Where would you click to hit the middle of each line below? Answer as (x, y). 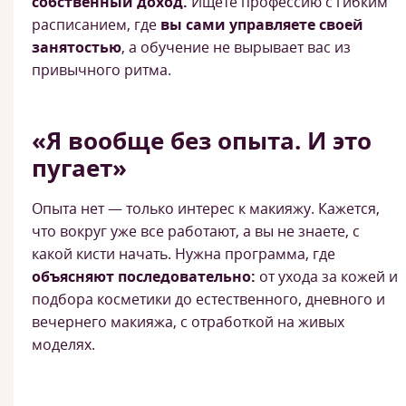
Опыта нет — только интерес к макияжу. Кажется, (206, 208)
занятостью (77, 47)
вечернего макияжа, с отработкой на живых (188, 322)
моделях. (63, 344)
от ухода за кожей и (327, 276)
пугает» (79, 168)
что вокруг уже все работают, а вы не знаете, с (196, 231)
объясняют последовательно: (144, 276)
